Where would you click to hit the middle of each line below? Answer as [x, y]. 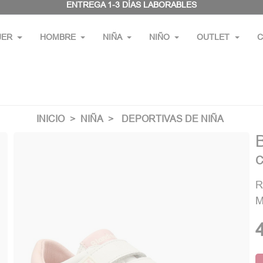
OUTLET [213, 37]
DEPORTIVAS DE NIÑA [172, 119]
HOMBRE [58, 37]
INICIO [50, 119]
